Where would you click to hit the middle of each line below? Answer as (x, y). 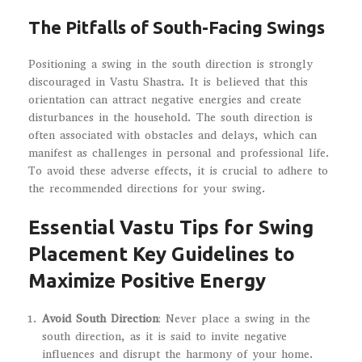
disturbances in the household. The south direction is (170, 117)
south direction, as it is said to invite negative (164, 336)
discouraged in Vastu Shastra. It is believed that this (168, 82)
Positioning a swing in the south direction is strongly (170, 64)
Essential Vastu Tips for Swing (171, 227)
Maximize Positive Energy (147, 280)
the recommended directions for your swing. (147, 188)
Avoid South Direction (100, 318)
